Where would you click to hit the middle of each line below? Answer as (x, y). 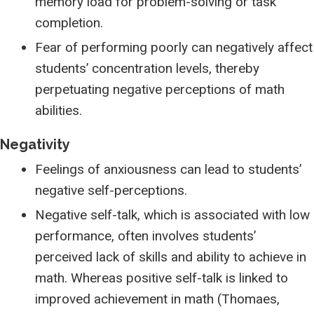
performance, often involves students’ (145, 236)
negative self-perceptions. (111, 190)
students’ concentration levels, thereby (147, 68)
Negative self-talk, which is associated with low (172, 215)
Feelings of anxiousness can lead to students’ (168, 169)
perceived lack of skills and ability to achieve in (171, 257)
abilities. (59, 110)
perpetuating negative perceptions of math (160, 89)
